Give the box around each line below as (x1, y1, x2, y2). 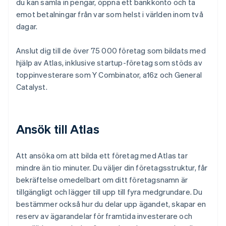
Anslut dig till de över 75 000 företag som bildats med (16, 45, 206, 56)
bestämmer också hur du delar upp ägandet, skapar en (16, 199, 206, 209)
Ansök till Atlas (16, 121, 99, 137)
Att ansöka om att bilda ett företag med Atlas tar (16, 150, 188, 161)
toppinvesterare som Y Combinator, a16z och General (16, 70, 202, 80)
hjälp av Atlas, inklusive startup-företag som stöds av (16, 58, 202, 68)
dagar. (16, 21, 38, 32)
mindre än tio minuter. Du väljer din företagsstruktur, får (16, 162, 208, 173)
